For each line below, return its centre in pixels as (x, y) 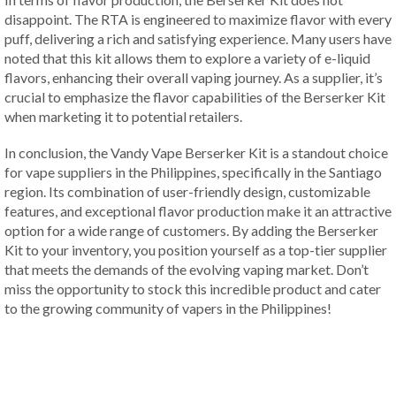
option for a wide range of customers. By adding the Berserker (191, 230)
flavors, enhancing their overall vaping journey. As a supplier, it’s (194, 78)
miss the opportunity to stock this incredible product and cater (193, 288)
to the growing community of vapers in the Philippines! (168, 308)
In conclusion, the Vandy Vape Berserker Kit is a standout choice (196, 152)
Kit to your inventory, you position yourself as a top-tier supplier (196, 249)
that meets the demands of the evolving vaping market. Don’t (187, 269)
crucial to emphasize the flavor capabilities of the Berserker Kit (195, 97)
